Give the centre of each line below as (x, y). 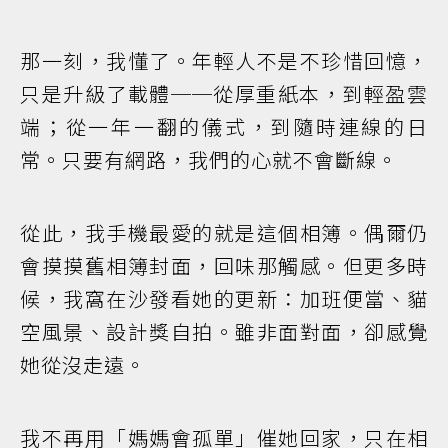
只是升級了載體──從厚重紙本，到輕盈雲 (224, 93)
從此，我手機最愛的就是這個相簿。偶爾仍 (224, 232)
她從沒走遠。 (83, 364)
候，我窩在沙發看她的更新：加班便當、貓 (224, 298)
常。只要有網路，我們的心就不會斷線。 (209, 159)
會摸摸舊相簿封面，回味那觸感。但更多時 (224, 265)
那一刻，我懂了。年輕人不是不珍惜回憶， (224, 60)
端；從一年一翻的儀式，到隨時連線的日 (224, 126)
